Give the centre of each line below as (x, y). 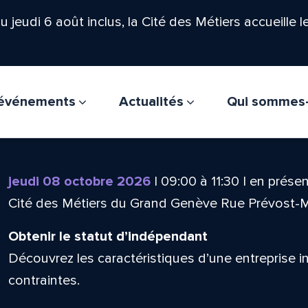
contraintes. (44, 280)
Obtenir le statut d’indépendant (108, 236)
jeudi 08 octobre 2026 (79, 181)
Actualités (153, 102)
